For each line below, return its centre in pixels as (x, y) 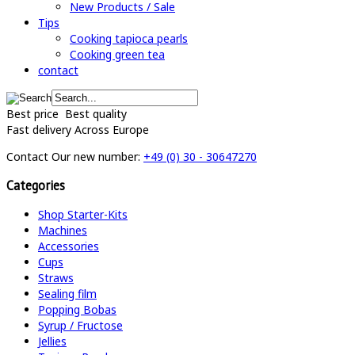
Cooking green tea (117, 54)
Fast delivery (39, 130)
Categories (36, 186)
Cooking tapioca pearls (129, 38)
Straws (56, 277)
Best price (32, 114)
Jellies (52, 341)
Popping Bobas (77, 309)
